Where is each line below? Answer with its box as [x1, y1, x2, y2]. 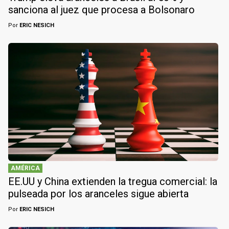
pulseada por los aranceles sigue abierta [8, 188, 189, 200]
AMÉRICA [11, 165, 40, 172]
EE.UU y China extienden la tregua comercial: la [8, 175, 217, 188]
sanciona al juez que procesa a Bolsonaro [8, 3, 195, 16]
